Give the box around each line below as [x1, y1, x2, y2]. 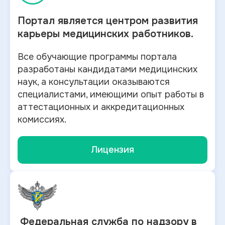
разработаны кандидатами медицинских [18, 64, 197, 75]
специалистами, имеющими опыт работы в [18, 89, 204, 100]
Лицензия [91, 144, 134, 155]
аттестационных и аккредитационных [18, 101, 184, 113]
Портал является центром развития [18, 15, 198, 27]
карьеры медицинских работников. [18, 28, 193, 40]
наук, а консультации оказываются [18, 76, 170, 87]
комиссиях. [18, 114, 66, 125]
